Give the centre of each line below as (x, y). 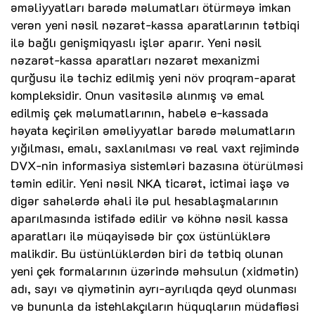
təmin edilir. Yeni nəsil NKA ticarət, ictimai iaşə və (150, 183)
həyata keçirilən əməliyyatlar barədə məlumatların (153, 130)
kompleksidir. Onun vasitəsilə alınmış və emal (137, 95)
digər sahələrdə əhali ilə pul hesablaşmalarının (144, 201)
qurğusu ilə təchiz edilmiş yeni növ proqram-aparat (153, 78)
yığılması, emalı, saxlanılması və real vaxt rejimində (155, 148)
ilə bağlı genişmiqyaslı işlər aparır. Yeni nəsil (136, 43)
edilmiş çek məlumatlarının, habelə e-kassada (140, 113)
